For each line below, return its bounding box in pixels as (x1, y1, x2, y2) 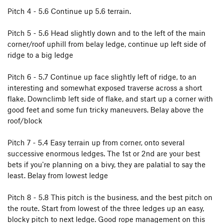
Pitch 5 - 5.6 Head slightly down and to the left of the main (7, 28, 206, 37)
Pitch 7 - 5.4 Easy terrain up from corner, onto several (7, 138, 185, 147)
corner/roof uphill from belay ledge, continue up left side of (7, 39, 206, 48)
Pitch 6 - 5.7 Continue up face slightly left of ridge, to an (7, 72, 197, 81)
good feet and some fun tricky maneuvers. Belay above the (7, 105, 204, 114)
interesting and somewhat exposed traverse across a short (7, 83, 202, 92)
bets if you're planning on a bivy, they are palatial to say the (7, 160, 206, 169)
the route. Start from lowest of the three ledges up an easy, (7, 204, 204, 213)
